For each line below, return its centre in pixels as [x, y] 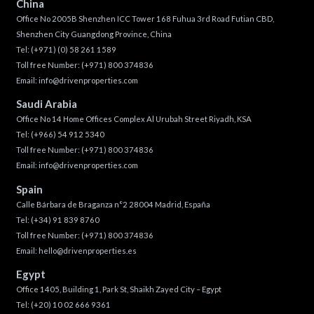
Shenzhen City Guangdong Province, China [94, 34]
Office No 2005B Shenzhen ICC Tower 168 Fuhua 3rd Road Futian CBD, [145, 19]
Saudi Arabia [46, 104]
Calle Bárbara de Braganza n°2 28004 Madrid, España [113, 204]
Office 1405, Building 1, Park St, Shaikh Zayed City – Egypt [118, 289]
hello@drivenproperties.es [87, 250]
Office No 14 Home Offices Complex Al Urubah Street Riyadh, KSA [134, 119]
